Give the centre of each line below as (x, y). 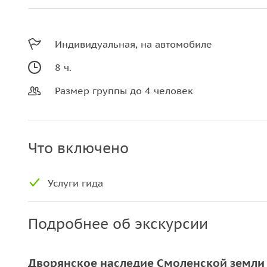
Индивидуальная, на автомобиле (133, 44)
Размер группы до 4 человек (124, 91)
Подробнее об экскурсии (118, 224)
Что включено (78, 148)
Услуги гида (75, 183)
